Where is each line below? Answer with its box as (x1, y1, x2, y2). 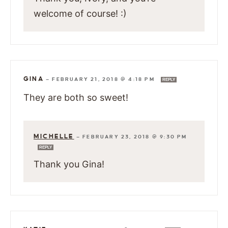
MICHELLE (34, 133, 74, 140)
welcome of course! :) (34, 8, 127, 19)
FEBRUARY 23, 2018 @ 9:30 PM (82, 134, 187, 140)
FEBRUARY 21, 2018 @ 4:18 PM (52, 76, 157, 82)
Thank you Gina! (34, 159, 104, 170)
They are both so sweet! (23, 92, 128, 103)
